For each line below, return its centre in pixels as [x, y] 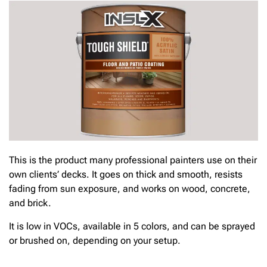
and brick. [30, 203]
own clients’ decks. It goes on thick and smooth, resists [126, 175]
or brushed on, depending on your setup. [95, 240]
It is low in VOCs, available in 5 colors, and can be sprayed [132, 226]
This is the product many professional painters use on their [133, 160]
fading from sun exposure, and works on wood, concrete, [130, 189]
